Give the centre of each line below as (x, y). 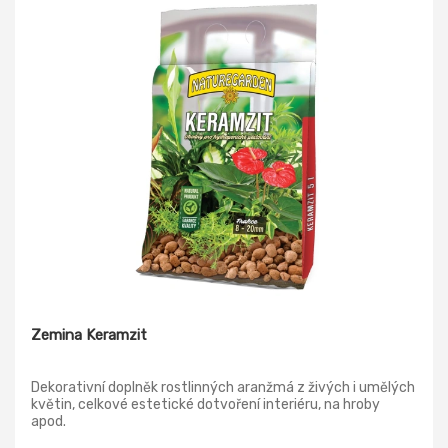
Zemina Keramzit (89, 335)
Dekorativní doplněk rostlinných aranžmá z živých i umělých (223, 388)
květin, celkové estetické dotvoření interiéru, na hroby (205, 405)
